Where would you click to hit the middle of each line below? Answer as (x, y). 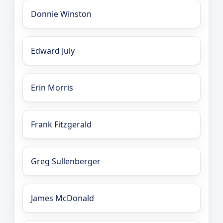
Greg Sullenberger (66, 161)
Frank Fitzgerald (61, 124)
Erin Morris (52, 87)
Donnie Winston (61, 14)
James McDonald (62, 198)
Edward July (53, 51)
